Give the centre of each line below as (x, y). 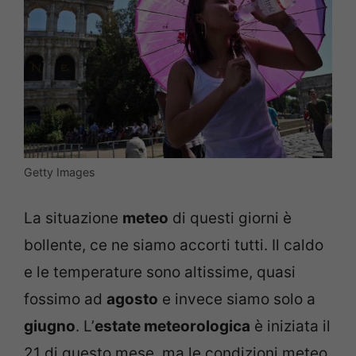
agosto (132, 299)
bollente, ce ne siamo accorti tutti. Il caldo (174, 245)
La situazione (73, 218)
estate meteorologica (172, 326)
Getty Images (59, 172)
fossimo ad (65, 299)
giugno (50, 326)
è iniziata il (290, 326)
